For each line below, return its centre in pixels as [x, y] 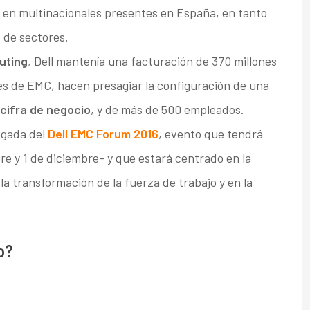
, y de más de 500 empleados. [167, 110]
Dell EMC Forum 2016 [103, 134]
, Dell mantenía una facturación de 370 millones [152, 61]
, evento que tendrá [210, 134]
